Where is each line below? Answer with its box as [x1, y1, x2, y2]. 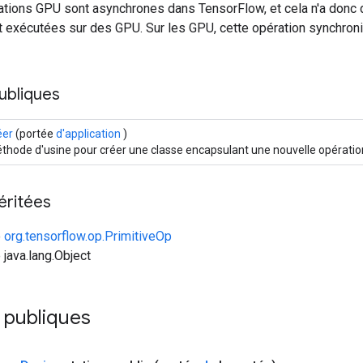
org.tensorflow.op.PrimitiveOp [4, 228, 172, 244]
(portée [13, 126, 56, 140]
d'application [56, 126, 121, 140]
